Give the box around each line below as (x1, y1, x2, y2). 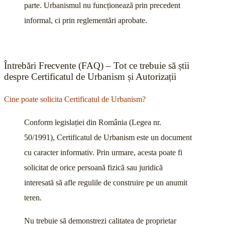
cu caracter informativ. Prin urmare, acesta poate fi (24, 148, 182, 157)
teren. (24, 193, 44, 202)
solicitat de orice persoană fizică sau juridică (24, 163, 163, 172)
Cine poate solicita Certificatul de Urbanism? (4, 95, 146, 104)
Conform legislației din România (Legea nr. (24, 118, 161, 127)
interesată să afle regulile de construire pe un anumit (24, 178, 187, 187)
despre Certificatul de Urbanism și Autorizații (4, 71, 176, 82)
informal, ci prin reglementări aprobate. (24, 16, 147, 25)
